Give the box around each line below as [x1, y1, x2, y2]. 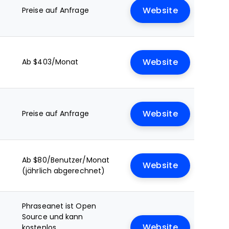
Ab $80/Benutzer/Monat [22, 156, 110, 164]
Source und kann [22, 213, 83, 221]
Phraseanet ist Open [22, 202, 96, 210]
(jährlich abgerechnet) [22, 167, 105, 175]
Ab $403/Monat [22, 58, 79, 66]
